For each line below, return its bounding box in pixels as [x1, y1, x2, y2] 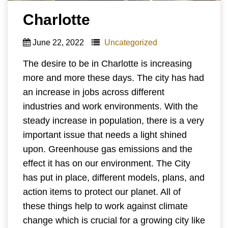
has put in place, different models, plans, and [23, 172, 205, 183]
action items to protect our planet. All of [23, 186, 181, 197]
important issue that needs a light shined [23, 129, 187, 140]
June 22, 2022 [31, 38, 84, 47]
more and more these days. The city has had [23, 72, 204, 83]
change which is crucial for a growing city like [23, 215, 205, 225]
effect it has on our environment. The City [23, 158, 190, 168]
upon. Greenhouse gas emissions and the [23, 144, 192, 154]
